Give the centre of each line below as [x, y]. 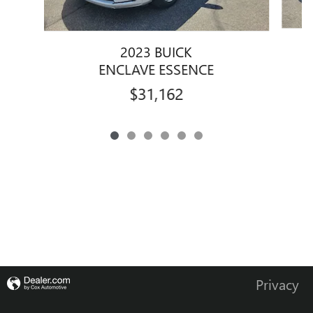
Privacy [277, 283]
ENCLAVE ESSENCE [156, 68]
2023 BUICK [156, 51]
